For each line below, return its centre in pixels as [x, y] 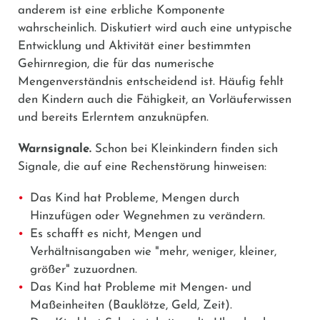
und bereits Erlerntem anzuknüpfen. [113, 117]
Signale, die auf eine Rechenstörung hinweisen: [142, 166]
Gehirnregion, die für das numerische [116, 64]
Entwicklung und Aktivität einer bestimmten [134, 46]
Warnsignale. [55, 149]
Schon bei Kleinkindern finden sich [185, 149]
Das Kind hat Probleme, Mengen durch [135, 198]
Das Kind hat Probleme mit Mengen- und [141, 287]
